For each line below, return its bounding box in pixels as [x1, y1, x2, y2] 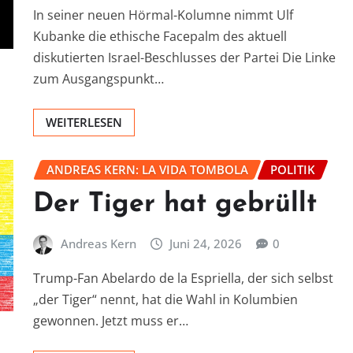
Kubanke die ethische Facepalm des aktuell [33, 28, 287, 46]
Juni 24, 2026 [169, 235, 243, 251]
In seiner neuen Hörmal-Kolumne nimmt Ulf [33, 6, 293, 24]
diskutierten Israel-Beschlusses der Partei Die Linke [33, 49, 336, 67]
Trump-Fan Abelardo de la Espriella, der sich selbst [33, 269, 333, 287]
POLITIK [270, 162, 315, 178]
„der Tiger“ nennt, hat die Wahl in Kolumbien [33, 290, 298, 308]
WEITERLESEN [46, 114, 122, 131]
